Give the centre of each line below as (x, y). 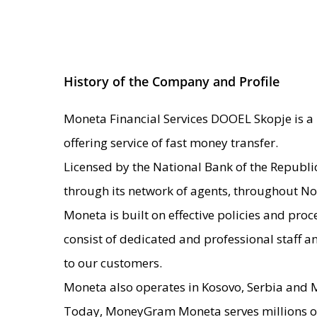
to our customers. (113, 263)
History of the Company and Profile (172, 81)
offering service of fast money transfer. (171, 142)
